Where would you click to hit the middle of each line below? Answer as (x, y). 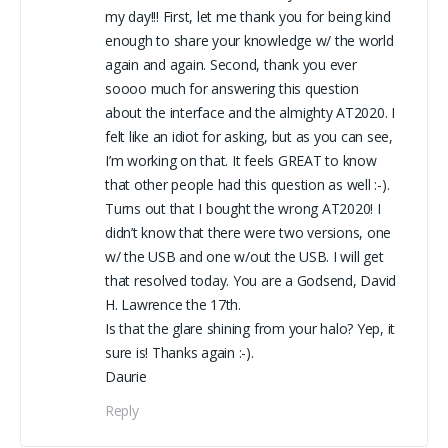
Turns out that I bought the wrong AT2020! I (243, 208)
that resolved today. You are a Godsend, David (251, 280)
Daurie (126, 376)
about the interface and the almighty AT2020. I (250, 112)
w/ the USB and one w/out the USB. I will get (244, 256)
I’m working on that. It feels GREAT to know (241, 160)
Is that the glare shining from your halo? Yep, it (250, 328)
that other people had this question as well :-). (247, 184)
